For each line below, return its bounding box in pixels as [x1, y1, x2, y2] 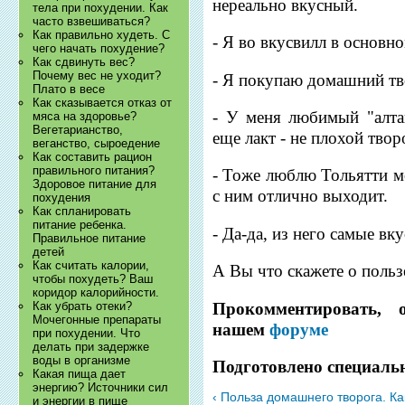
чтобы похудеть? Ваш [33, 272, 154, 287]
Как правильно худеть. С [33, 28, 171, 42]
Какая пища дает [33, 367, 127, 381]
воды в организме [33, 353, 131, 368]
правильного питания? [33, 164, 155, 178]
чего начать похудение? [33, 42, 165, 56]
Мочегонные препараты [33, 313, 162, 327]
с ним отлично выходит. [212, 186, 389, 206]
